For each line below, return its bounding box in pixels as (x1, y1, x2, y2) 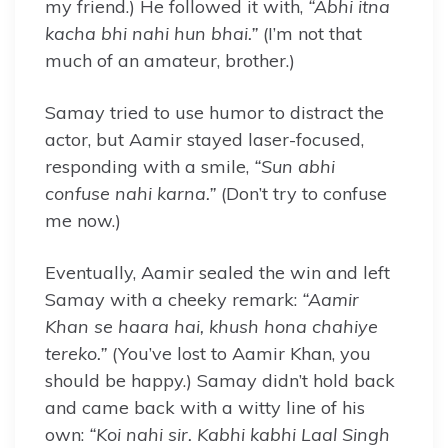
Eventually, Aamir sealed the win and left (45, 260, 390, 284)
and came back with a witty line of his (45, 395, 365, 419)
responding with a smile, (45, 154, 254, 178)
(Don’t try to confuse (216, 181, 387, 205)
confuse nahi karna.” (45, 181, 216, 205)
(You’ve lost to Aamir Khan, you (107, 341, 371, 365)
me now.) (45, 208, 121, 232)
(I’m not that (258, 21, 362, 45)
